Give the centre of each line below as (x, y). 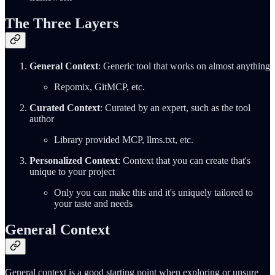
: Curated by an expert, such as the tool (175, 108)
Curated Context (65, 108)
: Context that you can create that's (184, 161)
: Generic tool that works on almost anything (184, 66)
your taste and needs (93, 204)
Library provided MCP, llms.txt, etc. (124, 140)
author (42, 119)
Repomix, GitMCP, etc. (99, 87)
